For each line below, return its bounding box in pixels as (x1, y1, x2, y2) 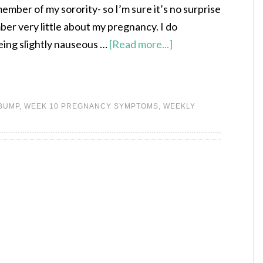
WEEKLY (163, 102, 195, 110)
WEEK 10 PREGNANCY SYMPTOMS (24, 102, 159, 110)
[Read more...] (109, 37, 173, 50)
